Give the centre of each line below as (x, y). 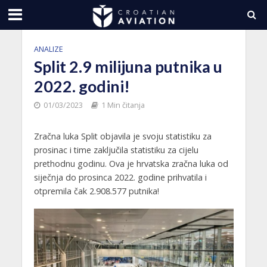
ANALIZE (48, 49)
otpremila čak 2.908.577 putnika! (96, 191)
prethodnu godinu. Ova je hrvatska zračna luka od (131, 164)
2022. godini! (82, 86)
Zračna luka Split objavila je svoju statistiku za (122, 136)
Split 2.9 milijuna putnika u (128, 66)
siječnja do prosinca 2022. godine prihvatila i (120, 177)
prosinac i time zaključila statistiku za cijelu (116, 150)
